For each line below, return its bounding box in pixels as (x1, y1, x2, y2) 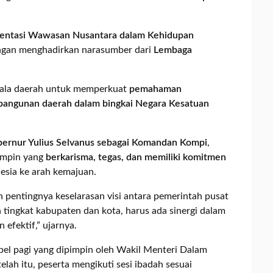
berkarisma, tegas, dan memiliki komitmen (46, 152, 226, 162)
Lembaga (154, 45, 192, 55)
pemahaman (129, 84, 182, 94)
